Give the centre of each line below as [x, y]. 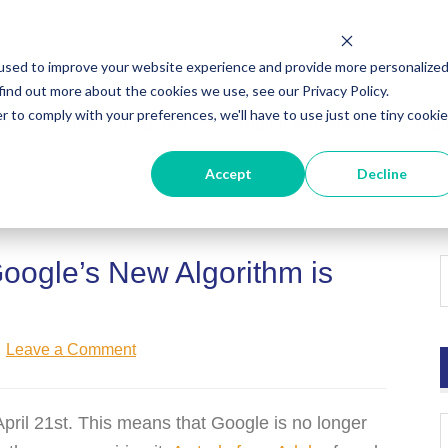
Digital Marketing [302, 122]
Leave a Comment [71, 349]
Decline [382, 173]
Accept [228, 173]
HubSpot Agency [124, 122]
